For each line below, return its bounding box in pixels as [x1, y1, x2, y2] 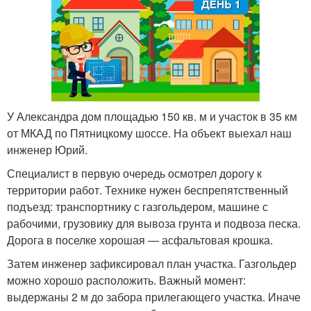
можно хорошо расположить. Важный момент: [7, 272, 246, 289]
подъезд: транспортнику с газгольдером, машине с [7, 199, 268, 215]
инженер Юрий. [7, 142, 87, 158]
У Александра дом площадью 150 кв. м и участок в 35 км [7, 108, 297, 125]
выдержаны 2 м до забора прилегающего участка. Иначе [7, 289, 301, 305]
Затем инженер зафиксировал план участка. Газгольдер [7, 255, 296, 272]
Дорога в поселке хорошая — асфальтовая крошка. [7, 232, 273, 249]
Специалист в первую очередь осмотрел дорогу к [7, 165, 262, 182]
